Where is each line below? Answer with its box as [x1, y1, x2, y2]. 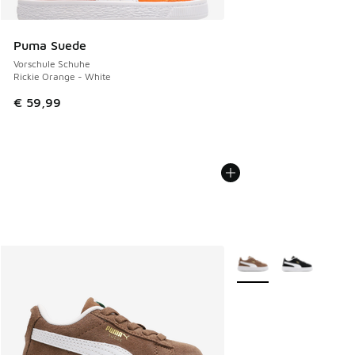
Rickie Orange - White [13, 71, 111, 83]
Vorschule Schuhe [13, 58, 90, 71]
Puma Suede [13, 38, 86, 53]
